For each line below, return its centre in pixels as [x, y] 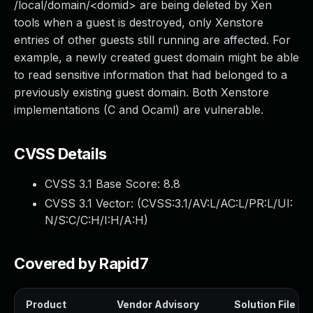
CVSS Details [60, 154]
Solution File [265, 304]
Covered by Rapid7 [81, 263]
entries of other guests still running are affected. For [152, 40]
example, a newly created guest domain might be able [156, 57]
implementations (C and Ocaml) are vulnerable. [139, 110]
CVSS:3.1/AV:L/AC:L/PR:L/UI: [217, 203]
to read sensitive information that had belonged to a [151, 75]
